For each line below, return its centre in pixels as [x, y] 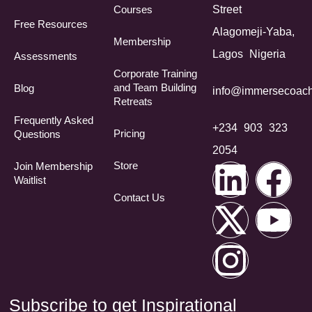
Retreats [133, 101]
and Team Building [155, 87]
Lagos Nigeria [249, 54]
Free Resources [51, 24]
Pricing [129, 133]
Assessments [46, 56]
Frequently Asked [54, 120]
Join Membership [53, 166]
